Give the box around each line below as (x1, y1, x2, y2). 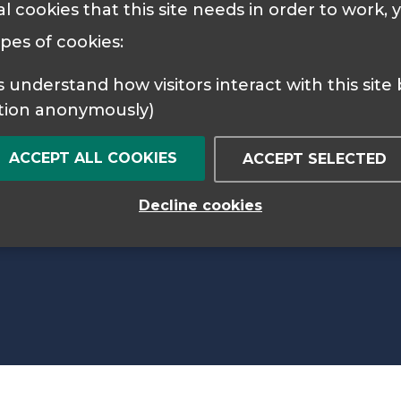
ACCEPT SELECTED (243, 149, 387, 167)
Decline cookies (139, 196, 262, 214)
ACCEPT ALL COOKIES (9, 149, 177, 166)
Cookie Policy (71, 13, 179, 33)
